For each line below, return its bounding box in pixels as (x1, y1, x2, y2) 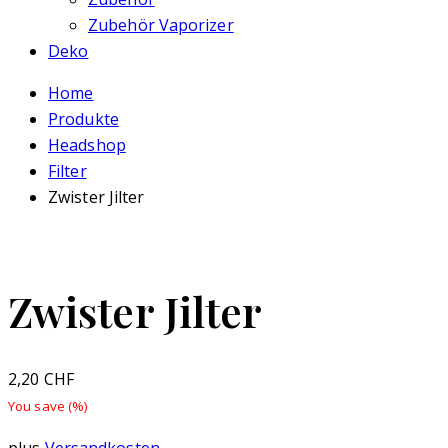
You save (8, 397, 68, 416)
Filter (48, 160, 87, 182)
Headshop (48, 134, 126, 156)
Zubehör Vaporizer (88, 14, 234, 36)
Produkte (48, 108, 119, 130)
